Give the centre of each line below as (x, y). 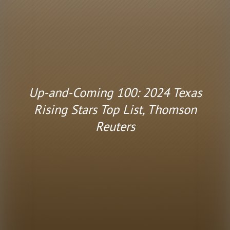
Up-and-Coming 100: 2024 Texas (115, 92)
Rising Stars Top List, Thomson (115, 109)
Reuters (115, 126)
